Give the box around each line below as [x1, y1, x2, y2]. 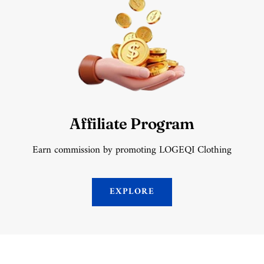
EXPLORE [109, 184, 155, 200]
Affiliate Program [70, 114, 194, 134]
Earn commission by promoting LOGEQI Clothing [32, 141, 232, 160]
